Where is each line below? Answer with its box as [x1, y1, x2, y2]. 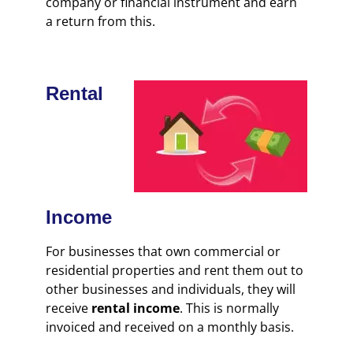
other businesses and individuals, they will [46, 280, 296, 298]
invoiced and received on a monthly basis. [46, 318, 295, 336]
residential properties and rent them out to [46, 261, 304, 279]
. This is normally [180, 299, 280, 317]
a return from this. [46, 12, 159, 30]
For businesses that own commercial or [46, 242, 281, 260]
